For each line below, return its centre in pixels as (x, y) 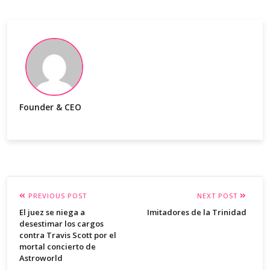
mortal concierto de (58, 247)
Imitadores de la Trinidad (196, 212)
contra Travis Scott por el (68, 235)
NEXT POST (218, 196)
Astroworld (41, 258)
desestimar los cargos (61, 224)
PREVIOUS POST (56, 196)
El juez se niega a (52, 212)
